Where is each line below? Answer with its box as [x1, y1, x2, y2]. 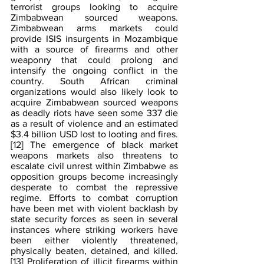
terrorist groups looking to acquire [11, 2, 178, 12]
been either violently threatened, [11, 235, 178, 246]
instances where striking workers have [11, 225, 178, 235]
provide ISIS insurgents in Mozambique [11, 34, 178, 44]
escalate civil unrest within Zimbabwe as [11, 161, 178, 171]
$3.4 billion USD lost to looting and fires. [11, 129, 178, 140]
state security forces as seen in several [11, 214, 178, 225]
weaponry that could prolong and [11, 55, 178, 65]
